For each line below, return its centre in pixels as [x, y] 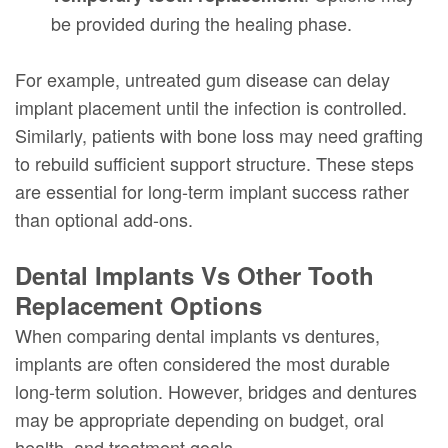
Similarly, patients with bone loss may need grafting [219, 134]
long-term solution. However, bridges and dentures [216, 390]
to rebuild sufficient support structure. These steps [214, 162]
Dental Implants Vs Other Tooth [194, 274]
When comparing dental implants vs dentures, [197, 334]
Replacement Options [138, 304]
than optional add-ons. [104, 218]
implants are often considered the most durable [202, 362]
